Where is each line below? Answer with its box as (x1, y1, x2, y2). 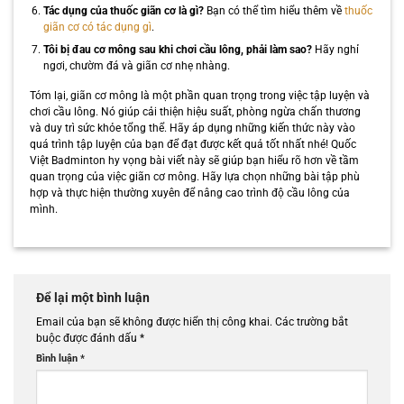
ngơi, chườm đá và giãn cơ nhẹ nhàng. (42, 60, 230, 72)
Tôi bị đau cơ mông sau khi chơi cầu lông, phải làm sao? (42, 43, 312, 56)
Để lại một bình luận (36, 289, 152, 305)
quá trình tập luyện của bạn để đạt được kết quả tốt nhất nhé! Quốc (29, 138, 356, 151)
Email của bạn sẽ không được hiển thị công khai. (36, 315, 272, 328)
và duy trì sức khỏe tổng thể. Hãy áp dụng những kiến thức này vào (29, 122, 355, 135)
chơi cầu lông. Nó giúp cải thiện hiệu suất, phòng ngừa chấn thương (29, 106, 361, 119)
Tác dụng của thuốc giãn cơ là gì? (42, 5, 204, 17)
